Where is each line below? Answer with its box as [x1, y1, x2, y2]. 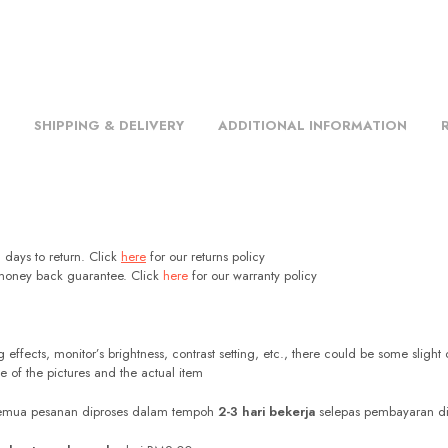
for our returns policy [146, 247, 265, 267]
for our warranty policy [188, 266, 317, 286]
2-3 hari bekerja [218, 402, 315, 422]
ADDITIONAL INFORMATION [218, 116, 407, 136]
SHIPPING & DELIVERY [34, 116, 184, 136]
